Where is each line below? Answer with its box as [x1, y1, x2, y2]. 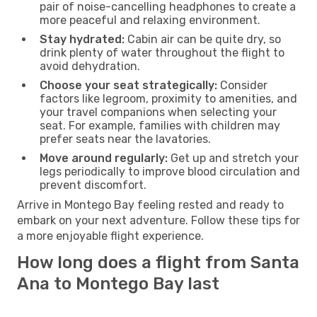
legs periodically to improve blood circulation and [40, 164, 300, 178]
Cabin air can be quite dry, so [125, 32, 281, 46]
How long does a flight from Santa [17, 252, 299, 272]
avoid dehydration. [40, 59, 140, 73]
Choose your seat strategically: [40, 78, 217, 92]
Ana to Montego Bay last [17, 273, 219, 294]
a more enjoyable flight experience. [17, 229, 204, 243]
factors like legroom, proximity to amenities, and [40, 91, 297, 105]
